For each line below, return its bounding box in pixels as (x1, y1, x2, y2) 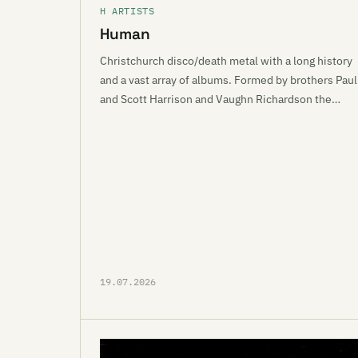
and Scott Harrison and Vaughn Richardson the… (100, 92, 340, 106)
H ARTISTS (100, 5, 155, 17)
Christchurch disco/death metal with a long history (100, 54, 352, 68)
